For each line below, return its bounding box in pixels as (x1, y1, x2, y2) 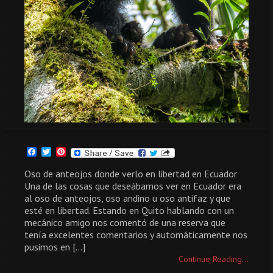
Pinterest (66, 145, 104, 158)
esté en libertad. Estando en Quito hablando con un (24, 204, 234, 216)
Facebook (37, 145, 76, 158)
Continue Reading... (179, 253, 249, 264)
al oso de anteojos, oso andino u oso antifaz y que (24, 191, 230, 204)
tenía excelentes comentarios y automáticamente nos (24, 228, 247, 241)
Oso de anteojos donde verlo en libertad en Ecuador (24, 167, 237, 180)
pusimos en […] (24, 240, 85, 253)
